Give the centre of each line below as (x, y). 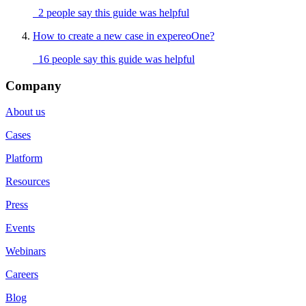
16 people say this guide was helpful (114, 59)
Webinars (26, 251)
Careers (22, 275)
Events (20, 228)
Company (33, 85)
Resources (28, 182)
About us (25, 112)
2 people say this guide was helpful (111, 13)
